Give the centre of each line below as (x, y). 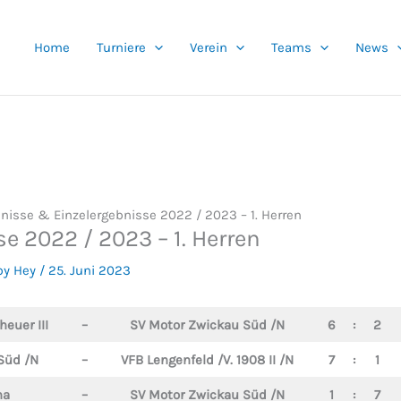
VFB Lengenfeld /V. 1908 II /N (207, 360)
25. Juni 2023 (90, 270)
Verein (209, 47)
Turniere (121, 47)
